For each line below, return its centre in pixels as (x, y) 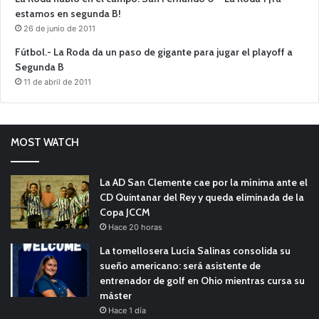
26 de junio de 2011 (59, 28)
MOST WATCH (45, 142)
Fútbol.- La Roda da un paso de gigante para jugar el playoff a (154, 52)
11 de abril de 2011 (57, 82)
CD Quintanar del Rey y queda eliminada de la (202, 197)
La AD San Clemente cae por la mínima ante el (204, 182)
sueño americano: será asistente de (180, 265)
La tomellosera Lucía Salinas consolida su (195, 250)
